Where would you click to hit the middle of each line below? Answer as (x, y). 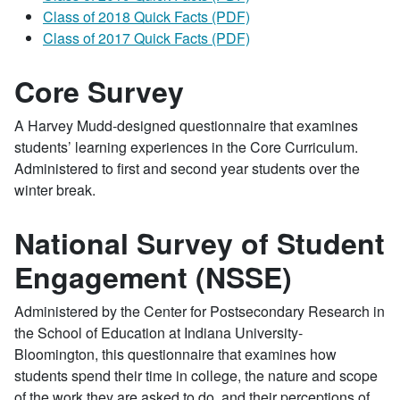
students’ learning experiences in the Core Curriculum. (186, 147)
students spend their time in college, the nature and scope (196, 375)
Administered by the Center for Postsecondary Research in (200, 311)
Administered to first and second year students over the (187, 168)
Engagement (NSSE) (153, 277)
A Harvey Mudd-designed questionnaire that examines (186, 125)
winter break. (55, 190)
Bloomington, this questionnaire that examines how (175, 354)
